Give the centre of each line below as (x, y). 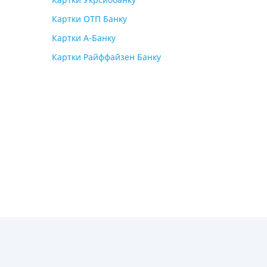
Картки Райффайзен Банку (106, 57)
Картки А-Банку (84, 38)
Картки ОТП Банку (89, 19)
